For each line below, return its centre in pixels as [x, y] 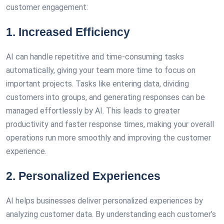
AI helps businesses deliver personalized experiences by [104, 201]
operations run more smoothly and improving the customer [108, 138]
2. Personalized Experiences [83, 176]
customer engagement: [47, 7]
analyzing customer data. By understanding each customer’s [111, 214]
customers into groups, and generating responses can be [105, 97]
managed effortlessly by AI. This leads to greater [93, 111]
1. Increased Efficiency [68, 32]
